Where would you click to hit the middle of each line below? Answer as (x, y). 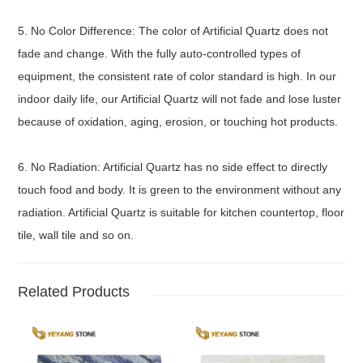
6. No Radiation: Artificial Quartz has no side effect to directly (173, 167)
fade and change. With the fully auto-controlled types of (160, 53)
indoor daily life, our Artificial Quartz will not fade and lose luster (180, 98)
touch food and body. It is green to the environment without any (180, 189)
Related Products (74, 291)
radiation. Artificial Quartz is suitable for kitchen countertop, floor (181, 212)
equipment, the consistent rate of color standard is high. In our (177, 76)
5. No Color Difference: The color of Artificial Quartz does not (173, 30)
